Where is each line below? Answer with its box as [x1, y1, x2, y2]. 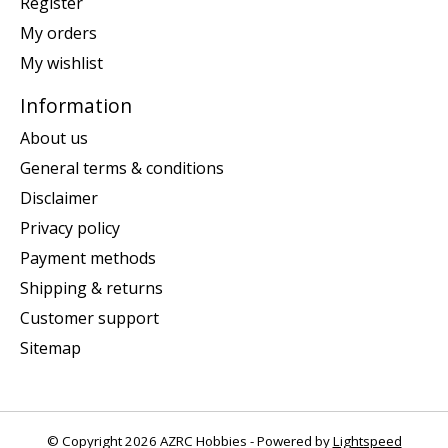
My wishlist [20, 52, 103, 75]
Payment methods [20, 246, 156, 269]
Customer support [20, 306, 159, 329]
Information [20, 92, 132, 120]
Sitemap [20, 336, 81, 359]
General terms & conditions [20, 156, 224, 179]
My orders [20, 22, 97, 45]
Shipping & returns [20, 276, 163, 299]
